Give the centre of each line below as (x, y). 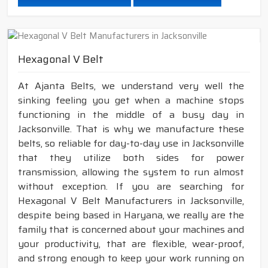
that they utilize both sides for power (131, 158)
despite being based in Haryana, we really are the (131, 215)
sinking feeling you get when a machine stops (131, 100)
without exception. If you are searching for (131, 187)
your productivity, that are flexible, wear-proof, (131, 244)
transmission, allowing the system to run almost (131, 172)
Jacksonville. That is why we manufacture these (131, 129)
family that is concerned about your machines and (131, 230)
